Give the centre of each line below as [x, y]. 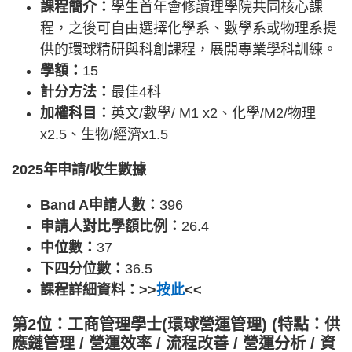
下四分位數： [82, 268]
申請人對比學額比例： [111, 226]
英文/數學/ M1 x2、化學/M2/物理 [213, 113]
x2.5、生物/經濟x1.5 [104, 134]
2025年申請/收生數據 [79, 169]
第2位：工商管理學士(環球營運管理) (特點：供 [176, 324]
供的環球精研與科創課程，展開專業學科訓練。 [189, 49]
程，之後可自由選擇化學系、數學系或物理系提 [189, 28]
